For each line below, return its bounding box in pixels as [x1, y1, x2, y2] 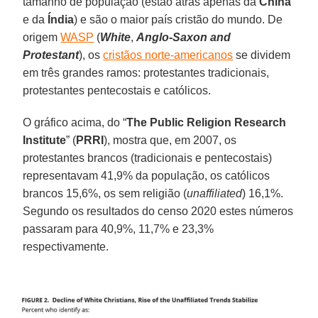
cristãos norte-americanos [103, 48, 234, 61]
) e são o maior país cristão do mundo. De [74, 13, 283, 26]
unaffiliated [187, 187, 243, 199]
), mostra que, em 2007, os [104, 133, 237, 146]
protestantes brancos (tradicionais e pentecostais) [23, 151, 273, 164]
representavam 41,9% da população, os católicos [23, 169, 270, 182]
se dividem [233, 48, 291, 61]
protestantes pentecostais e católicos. [23, 84, 212, 97]
